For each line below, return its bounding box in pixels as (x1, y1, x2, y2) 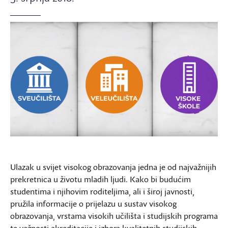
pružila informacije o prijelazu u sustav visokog (10, 197, 177, 209)
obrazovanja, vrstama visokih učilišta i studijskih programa (10, 210, 218, 221)
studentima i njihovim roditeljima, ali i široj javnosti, (10, 185, 194, 197)
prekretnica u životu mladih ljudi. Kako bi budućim (10, 173, 191, 185)
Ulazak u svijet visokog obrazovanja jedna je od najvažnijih (10, 161, 216, 173)
